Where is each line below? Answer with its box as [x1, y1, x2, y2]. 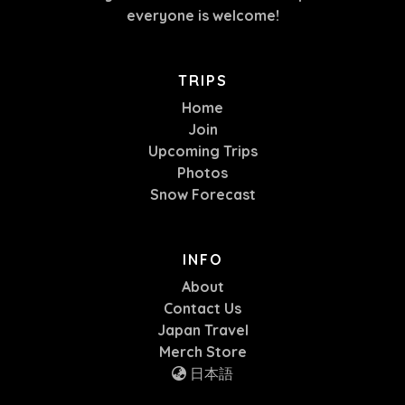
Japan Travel [156, 320, 249, 339]
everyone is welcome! [126, 5, 279, 24]
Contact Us [164, 298, 241, 317]
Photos [177, 163, 228, 182]
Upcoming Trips [147, 141, 258, 160]
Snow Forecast [149, 184, 256, 203]
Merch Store [158, 342, 247, 361]
